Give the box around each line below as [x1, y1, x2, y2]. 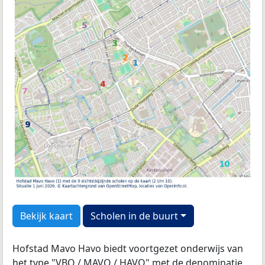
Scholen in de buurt [91, 209, 178, 223]
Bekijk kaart [20, 209, 73, 223]
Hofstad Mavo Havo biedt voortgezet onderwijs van [12, 242, 243, 256]
